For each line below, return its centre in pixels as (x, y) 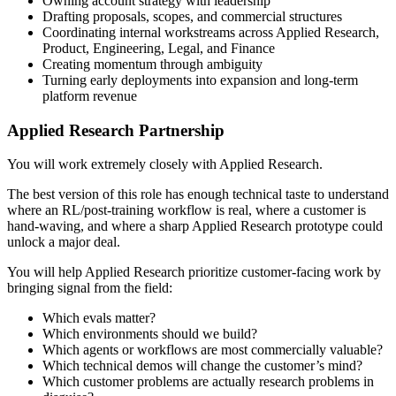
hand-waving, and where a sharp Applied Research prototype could (195, 226)
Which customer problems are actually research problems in (208, 382)
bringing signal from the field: (90, 288)
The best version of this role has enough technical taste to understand (198, 194)
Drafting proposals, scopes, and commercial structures (192, 17)
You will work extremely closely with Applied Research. (165, 164)
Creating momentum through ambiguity (152, 65)
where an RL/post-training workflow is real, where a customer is (187, 210)
